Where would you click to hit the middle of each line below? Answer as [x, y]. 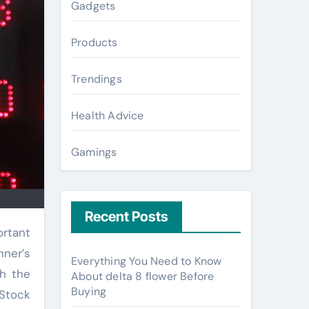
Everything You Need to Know [147, 261]
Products [94, 42]
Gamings [94, 152]
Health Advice [108, 116]
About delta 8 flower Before [143, 276]
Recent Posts [127, 217]
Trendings [97, 79]
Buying [89, 291]
